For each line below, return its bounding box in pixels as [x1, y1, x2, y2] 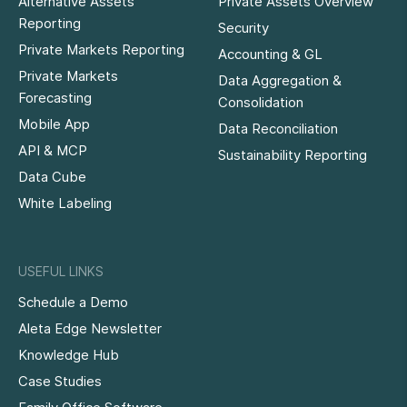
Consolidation [218, 94, 303, 112]
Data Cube [18, 168, 86, 186]
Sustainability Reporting [218, 146, 367, 164]
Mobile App [18, 115, 90, 134]
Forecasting [18, 89, 92, 107]
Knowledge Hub [18, 346, 119, 364]
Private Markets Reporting [18, 41, 184, 59]
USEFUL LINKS [18, 263, 104, 280]
